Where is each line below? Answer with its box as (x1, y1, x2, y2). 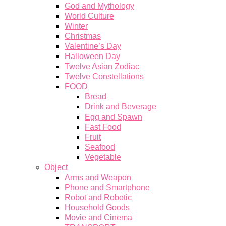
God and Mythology (65, 2, 134, 10)
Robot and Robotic (65, 193, 132, 202)
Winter (65, 22, 88, 30)
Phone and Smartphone (65, 183, 150, 192)
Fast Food (85, 123, 121, 131)
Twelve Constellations (65, 72, 144, 81)
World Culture (65, 12, 114, 20)
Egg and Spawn (85, 112, 142, 121)
